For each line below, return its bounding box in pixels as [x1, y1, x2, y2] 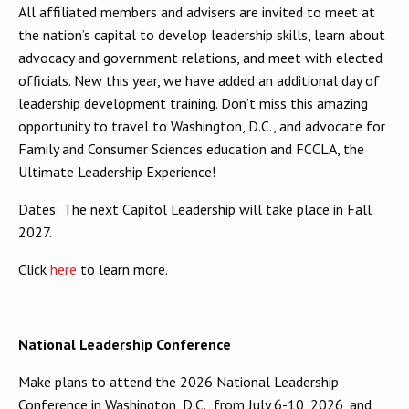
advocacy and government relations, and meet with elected [18, 48, 383, 68]
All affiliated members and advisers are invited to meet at [18, 3, 375, 22]
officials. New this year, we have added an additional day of [18, 71, 380, 90]
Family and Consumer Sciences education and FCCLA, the [18, 140, 364, 159]
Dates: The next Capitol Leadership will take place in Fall [18, 200, 372, 219]
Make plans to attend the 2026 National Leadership [18, 372, 339, 392]
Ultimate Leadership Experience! [18, 163, 215, 182]
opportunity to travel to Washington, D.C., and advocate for [18, 117, 385, 136]
